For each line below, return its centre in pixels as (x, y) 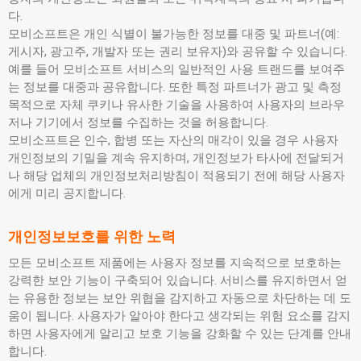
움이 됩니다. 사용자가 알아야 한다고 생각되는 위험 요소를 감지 (179, 316)
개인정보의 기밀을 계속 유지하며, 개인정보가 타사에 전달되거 (176, 158)
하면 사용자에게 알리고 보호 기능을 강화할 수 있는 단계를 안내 (180, 334)
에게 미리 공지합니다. (67, 193)
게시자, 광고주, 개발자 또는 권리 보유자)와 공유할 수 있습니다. (178, 52)
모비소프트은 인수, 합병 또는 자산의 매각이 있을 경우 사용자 (173, 140)
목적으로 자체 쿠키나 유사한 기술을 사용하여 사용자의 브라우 (176, 105)
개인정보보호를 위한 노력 (92, 237)
